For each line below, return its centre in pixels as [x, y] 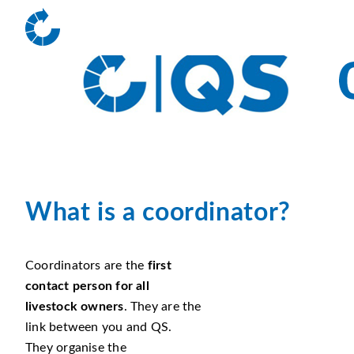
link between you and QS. [99, 327]
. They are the [162, 307]
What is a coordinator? [158, 213]
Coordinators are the [87, 265]
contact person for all [87, 286]
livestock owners [75, 307]
